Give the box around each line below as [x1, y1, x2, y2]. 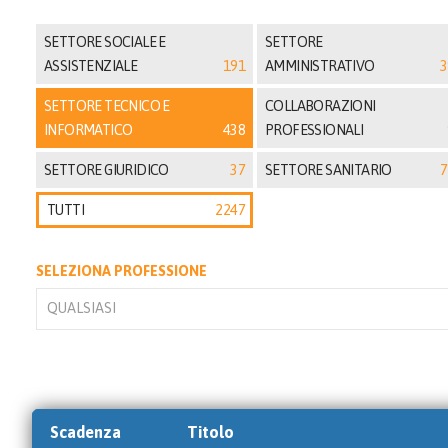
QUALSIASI [47, 299, 116, 316]
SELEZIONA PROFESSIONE [36, 263, 207, 279]
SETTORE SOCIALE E [44, 34, 166, 50]
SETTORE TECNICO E [44, 98, 170, 114]
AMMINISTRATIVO [265, 58, 375, 74]
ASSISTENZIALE [44, 58, 138, 74]
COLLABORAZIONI [265, 98, 376, 114]
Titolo [187, 422, 234, 441]
